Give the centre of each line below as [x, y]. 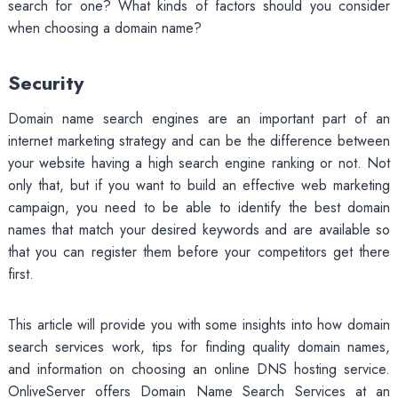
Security [45, 82]
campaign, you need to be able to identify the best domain [199, 207]
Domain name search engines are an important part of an [199, 118]
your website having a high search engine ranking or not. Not [199, 163]
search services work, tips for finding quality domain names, [199, 346]
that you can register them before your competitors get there [199, 251]
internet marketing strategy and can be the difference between [199, 140]
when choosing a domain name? [104, 28]
